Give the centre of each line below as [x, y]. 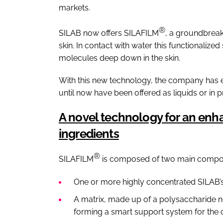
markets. [74, 7]
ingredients [89, 134]
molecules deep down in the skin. [119, 58]
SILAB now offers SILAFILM [109, 33]
